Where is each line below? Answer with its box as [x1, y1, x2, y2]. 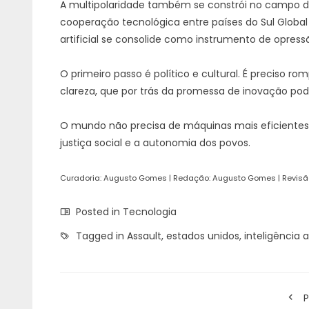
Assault [127, 229, 161, 243]
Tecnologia [123, 205, 177, 219]
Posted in [73, 205, 123, 219]
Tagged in [73, 229, 127, 243]
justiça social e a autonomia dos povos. [60, 136, 250, 150]
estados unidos [166, 229, 239, 243]
